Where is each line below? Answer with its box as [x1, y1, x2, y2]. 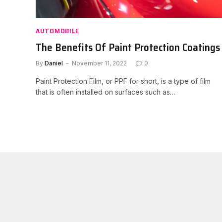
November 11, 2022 [72, 59, 127, 67]
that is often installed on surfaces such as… [36, 87, 175, 96]
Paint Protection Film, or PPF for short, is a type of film [36, 76, 211, 85]
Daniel [45, 59, 63, 67]
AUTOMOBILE [36, 25, 79, 36]
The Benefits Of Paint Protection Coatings [36, 39, 220, 55]
